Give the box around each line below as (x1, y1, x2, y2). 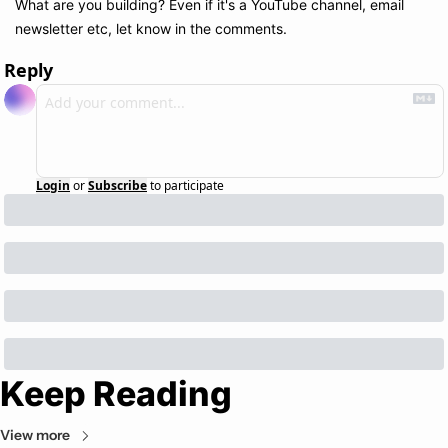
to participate (150, 177, 224, 195)
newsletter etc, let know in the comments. (15, 20, 287, 38)
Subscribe (88, 177, 147, 195)
